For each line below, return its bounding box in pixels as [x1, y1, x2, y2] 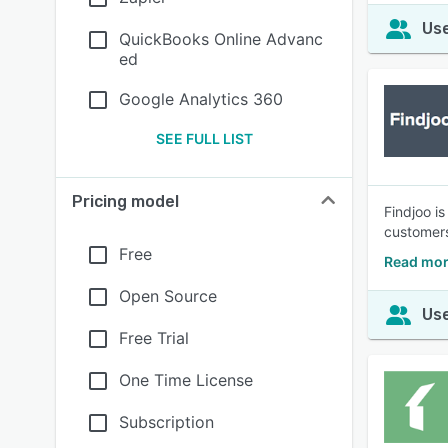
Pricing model [72, 192, 179, 211]
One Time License [119, 370, 253, 390]
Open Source [119, 286, 217, 306]
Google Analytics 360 [119, 89, 283, 109]
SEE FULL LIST [155, 130, 253, 147]
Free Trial [119, 328, 189, 348]
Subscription [119, 412, 214, 432]
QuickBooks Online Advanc [119, 29, 323, 49]
